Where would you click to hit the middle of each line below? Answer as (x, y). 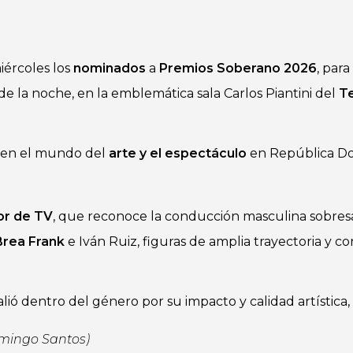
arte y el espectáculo (178, 153)
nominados (110, 68)
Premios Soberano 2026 (238, 68)
